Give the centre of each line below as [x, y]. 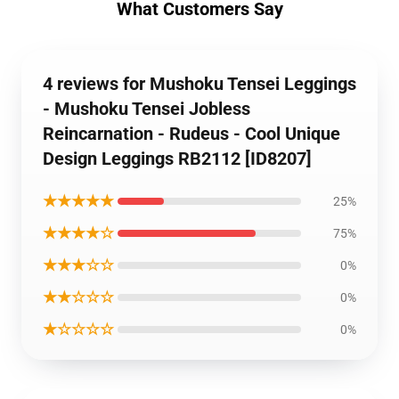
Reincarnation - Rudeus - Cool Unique [191, 134]
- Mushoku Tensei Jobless [147, 109]
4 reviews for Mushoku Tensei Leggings [199, 84]
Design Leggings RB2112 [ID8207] [177, 159]
